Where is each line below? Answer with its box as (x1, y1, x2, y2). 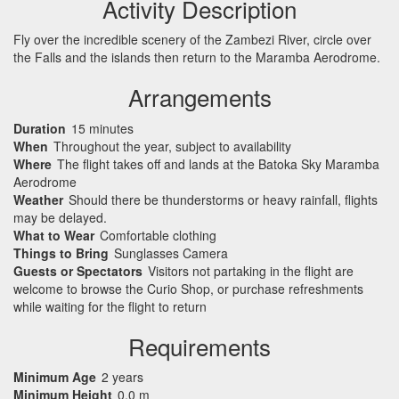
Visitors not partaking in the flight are (148, 261, 354, 280)
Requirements (128, 329, 271, 362)
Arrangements (127, 80, 272, 113)
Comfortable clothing (100, 225, 216, 244)
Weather (13, 190, 63, 208)
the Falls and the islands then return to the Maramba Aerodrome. (13, 48, 380, 66)
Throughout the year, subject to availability (53, 136, 291, 155)
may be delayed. (13, 208, 107, 226)
